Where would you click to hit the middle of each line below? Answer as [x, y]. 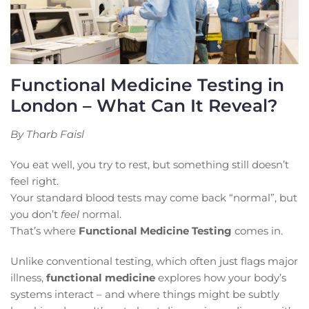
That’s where [44, 230]
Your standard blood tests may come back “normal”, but [154, 197]
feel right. [34, 181]
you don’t [36, 214]
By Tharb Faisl [47, 134]
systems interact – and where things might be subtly [145, 294]
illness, [28, 277]
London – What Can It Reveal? [144, 105]
